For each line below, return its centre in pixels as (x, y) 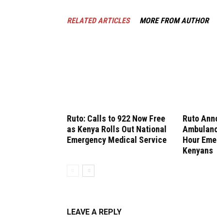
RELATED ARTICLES (98, 21)
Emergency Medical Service (117, 140)
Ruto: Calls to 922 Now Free (116, 118)
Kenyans (198, 150)
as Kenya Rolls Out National (117, 129)
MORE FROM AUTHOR (174, 21)
